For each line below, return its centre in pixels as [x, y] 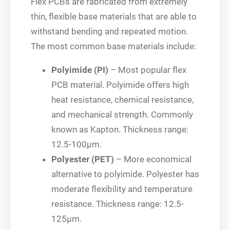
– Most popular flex [147, 70]
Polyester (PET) [83, 159]
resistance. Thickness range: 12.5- [118, 204]
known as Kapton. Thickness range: [120, 129]
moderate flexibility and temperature [122, 189]
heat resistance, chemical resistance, [122, 99]
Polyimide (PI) [80, 70]
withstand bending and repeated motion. [109, 31]
